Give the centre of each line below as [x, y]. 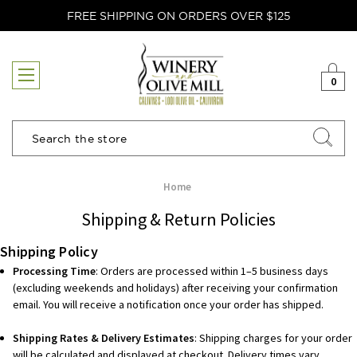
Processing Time [55, 271]
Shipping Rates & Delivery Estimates [104, 338]
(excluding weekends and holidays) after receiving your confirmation [176, 288]
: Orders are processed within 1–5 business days [212, 271]
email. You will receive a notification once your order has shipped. [169, 305]
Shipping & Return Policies [178, 220]
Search [37, 146]
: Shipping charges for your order [274, 338]
